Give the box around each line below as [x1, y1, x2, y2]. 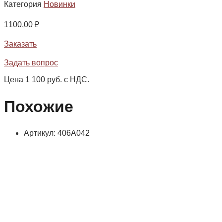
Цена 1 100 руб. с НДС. [4, 75, 89, 84]
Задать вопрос [4, 58, 58, 67]
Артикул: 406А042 [24, 129, 90, 138]
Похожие [4, 97, 73, 115]
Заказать [4, 40, 37, 49]
